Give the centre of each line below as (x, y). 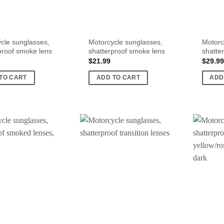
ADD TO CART (118, 77)
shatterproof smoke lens (127, 51)
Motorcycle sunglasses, (126, 42)
